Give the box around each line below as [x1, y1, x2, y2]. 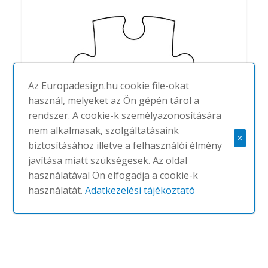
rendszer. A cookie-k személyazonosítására [28, 109, 222, 122]
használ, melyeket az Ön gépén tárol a [28, 94, 200, 107]
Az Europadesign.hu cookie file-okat [28, 79, 190, 92]
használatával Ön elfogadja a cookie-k [28, 169, 199, 182]
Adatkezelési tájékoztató [85, 184, 196, 197]
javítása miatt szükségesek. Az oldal [28, 154, 188, 167]
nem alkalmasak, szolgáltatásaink [28, 124, 179, 137]
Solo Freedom [26, 145, 109, 163]
